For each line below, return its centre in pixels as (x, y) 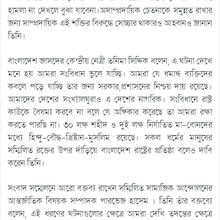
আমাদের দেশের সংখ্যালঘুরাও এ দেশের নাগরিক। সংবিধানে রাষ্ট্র (110, 99)
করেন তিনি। (26, 163)
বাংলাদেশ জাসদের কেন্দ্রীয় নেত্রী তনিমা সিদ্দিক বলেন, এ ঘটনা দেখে (110, 61)
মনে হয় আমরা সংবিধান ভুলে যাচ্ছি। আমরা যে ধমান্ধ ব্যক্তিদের (110, 74)
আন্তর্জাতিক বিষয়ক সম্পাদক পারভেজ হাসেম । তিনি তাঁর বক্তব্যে (110, 201)
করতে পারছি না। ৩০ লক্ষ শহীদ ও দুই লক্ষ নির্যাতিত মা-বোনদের (110, 125)
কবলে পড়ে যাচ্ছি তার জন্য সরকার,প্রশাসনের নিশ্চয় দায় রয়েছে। (110, 86)
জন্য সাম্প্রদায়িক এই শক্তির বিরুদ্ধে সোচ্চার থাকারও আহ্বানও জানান (110, 23)
